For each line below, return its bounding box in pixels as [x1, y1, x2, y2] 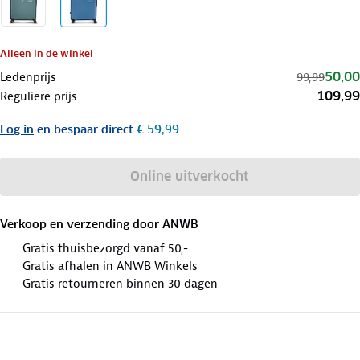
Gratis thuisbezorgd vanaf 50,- [22, 239, 188, 256]
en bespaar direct [37, 121, 133, 137]
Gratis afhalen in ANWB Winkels [22, 257, 198, 274]
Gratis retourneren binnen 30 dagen [22, 275, 218, 292]
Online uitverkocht [130, 167, 249, 185]
